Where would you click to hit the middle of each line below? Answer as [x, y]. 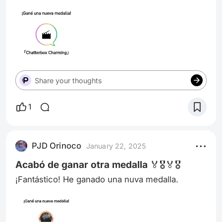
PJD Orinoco [57, 146]
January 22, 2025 [116, 146]
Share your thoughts [69, 80]
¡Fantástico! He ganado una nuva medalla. [97, 179]
